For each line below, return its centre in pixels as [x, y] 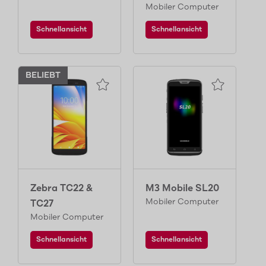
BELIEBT [43, 75]
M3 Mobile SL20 [182, 189]
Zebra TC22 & [61, 189]
